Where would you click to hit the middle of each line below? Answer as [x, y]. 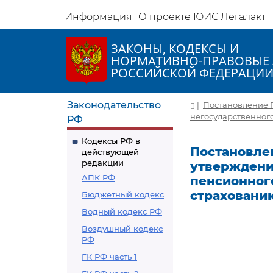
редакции [103, 163]
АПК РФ [98, 177]
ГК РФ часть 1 [109, 257]
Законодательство [114, 105]
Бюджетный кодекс [123, 194]
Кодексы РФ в [111, 141]
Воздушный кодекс [122, 229]
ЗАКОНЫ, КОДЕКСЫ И [175, 48]
